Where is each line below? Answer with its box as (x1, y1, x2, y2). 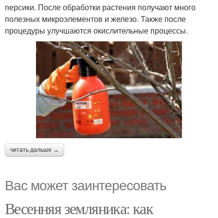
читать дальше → (10, 146, 59, 154)
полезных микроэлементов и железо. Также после (5, 13, 186, 25)
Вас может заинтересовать (5, 175, 166, 195)
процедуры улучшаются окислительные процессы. (5, 25, 188, 36)
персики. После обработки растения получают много (5, 1, 196, 13)
